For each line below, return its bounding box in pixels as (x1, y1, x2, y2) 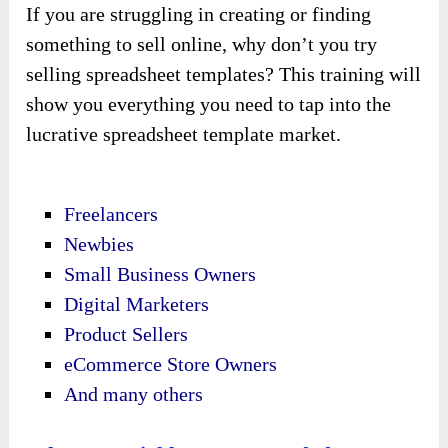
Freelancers (64, 203, 159, 226)
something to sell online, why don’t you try (26, 33, 378, 56)
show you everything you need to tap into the (26, 93, 392, 116)
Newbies (64, 233, 135, 256)
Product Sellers (64, 323, 189, 346)
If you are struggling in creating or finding (26, 3, 372, 26)
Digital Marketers (64, 293, 210, 316)
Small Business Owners (64, 263, 257, 286)
